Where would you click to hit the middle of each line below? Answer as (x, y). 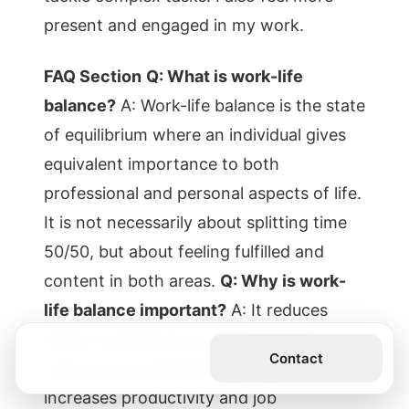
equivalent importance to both (162, 164)
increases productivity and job (160, 398)
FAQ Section (93, 76)
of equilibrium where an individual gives (195, 135)
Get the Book (113, 358)
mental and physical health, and (167, 368)
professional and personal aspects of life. (203, 193)
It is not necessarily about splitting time (195, 222)
